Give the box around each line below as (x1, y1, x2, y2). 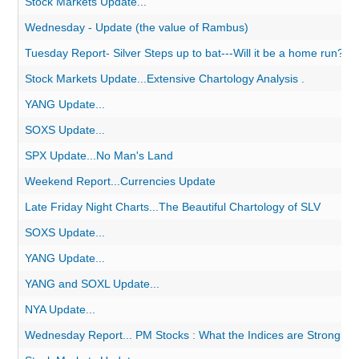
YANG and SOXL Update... (25, 277, 160, 290)
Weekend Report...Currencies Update (25, 175, 216, 188)
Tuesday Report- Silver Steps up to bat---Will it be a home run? (25, 46, 345, 59)
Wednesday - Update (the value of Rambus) (25, 21, 249, 34)
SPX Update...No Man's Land (25, 149, 174, 162)
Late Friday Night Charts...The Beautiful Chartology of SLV (25, 200, 321, 213)
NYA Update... (25, 303, 96, 316)
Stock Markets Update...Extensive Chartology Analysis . (25, 72, 305, 85)
